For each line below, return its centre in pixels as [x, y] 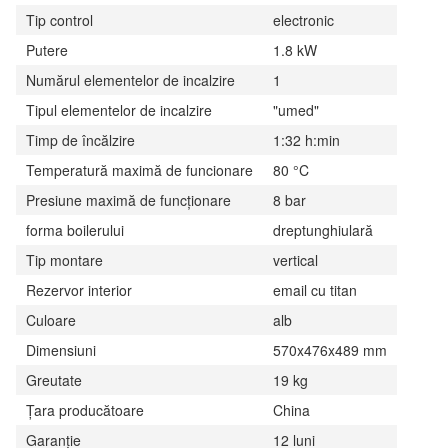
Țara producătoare [85, 410]
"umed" [298, 110]
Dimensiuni [61, 350]
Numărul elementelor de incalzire [130, 80]
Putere [47, 50]
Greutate [54, 380]
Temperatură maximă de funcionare [139, 170]
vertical [297, 260]
